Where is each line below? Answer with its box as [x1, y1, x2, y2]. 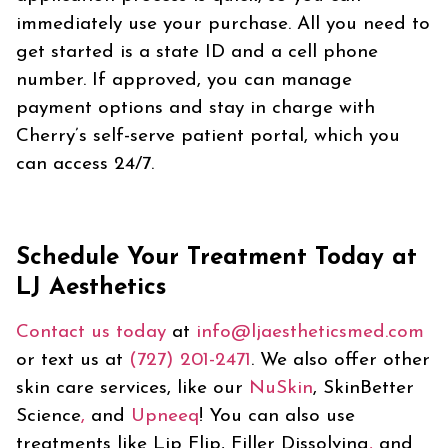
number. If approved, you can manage [16, 71, 352, 91]
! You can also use [199, 407, 355, 427]
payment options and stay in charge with [16, 99, 375, 119]
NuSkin [249, 379, 313, 399]
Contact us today [16, 323, 166, 343]
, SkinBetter [313, 379, 414, 399]
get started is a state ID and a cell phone [16, 43, 378, 63]
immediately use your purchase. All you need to [16, 15, 430, 35]
